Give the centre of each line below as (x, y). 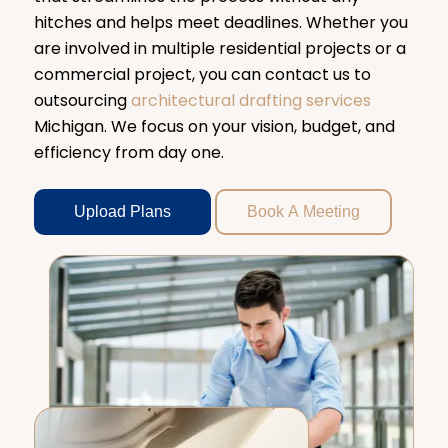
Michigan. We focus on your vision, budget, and (214, 126)
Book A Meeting (303, 212)
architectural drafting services (250, 100)
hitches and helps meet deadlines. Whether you (220, 22)
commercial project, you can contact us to (202, 74)
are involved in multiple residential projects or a (219, 48)
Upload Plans (122, 212)
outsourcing (82, 100)
